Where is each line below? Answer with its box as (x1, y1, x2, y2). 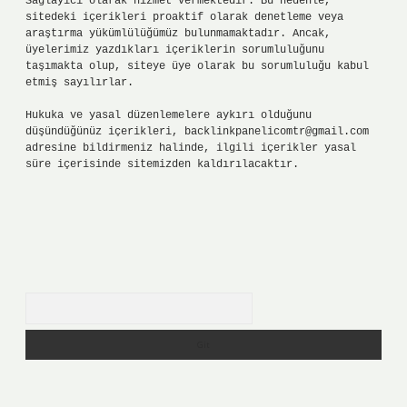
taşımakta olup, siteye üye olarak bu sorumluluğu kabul (25, 60, 369, 73)
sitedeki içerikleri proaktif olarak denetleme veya (25, 11, 343, 24)
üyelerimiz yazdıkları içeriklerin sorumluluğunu (25, 44, 324, 56)
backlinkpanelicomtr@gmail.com (184, 125, 369, 138)
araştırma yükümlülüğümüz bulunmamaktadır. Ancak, (25, 27, 331, 40)
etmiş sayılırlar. (25, 76, 134, 89)
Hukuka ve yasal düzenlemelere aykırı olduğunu (25, 109, 312, 122)
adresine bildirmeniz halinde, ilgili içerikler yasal (25, 142, 356, 154)
